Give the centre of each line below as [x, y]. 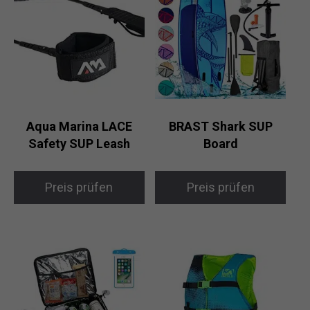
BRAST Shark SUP [220, 126]
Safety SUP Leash [79, 144]
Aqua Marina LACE [79, 126]
